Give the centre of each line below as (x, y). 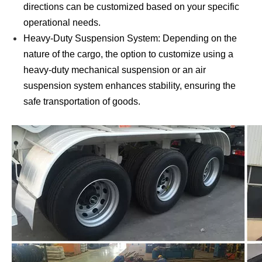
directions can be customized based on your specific (131, 6)
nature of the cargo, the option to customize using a (128, 54)
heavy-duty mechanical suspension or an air (115, 70)
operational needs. (62, 22)
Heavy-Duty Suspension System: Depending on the (130, 38)
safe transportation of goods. (82, 101)
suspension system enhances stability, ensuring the (130, 85)
